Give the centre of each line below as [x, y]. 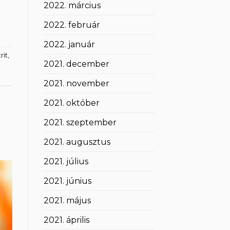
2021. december [76, 64]
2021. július [66, 162]
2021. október [71, 103]
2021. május [67, 201]
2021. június [67, 181]
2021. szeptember [80, 123]
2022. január [69, 45]
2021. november [76, 84]
